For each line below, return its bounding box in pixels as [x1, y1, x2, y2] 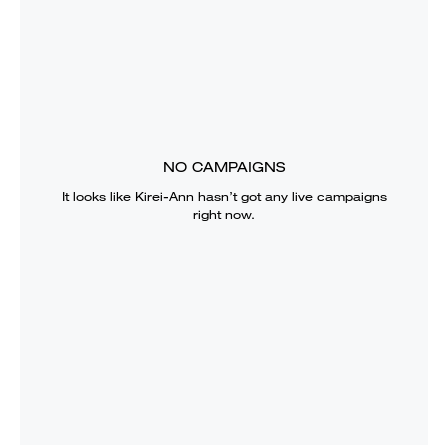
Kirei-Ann [134, 187, 194, 205]
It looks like [61, 187, 135, 205]
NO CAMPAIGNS [163, 157, 285, 176]
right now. [193, 205, 255, 223]
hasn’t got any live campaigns [193, 187, 387, 205]
